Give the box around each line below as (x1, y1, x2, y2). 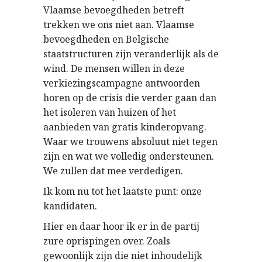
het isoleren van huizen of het (43, 106, 176, 119)
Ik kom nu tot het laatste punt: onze (43, 185, 202, 198)
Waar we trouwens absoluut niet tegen (43, 135, 218, 148)
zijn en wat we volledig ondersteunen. (43, 150, 214, 163)
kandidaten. (43, 199, 97, 212)
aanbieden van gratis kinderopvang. (43, 120, 206, 133)
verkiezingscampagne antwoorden (43, 77, 200, 89)
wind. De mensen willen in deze (43, 62, 185, 75)
